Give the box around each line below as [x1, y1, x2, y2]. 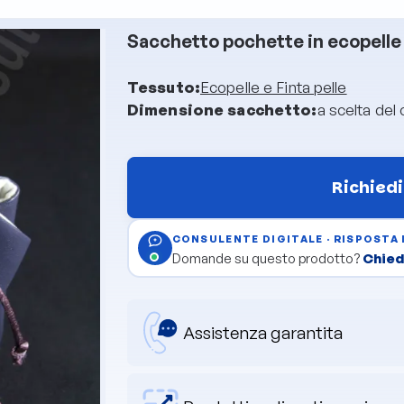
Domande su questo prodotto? [171, 250, 363, 267]
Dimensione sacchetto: [127, 99, 317, 119]
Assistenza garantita [183, 321, 343, 344]
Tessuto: [127, 77, 200, 96]
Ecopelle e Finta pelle [199, 77, 347, 96]
